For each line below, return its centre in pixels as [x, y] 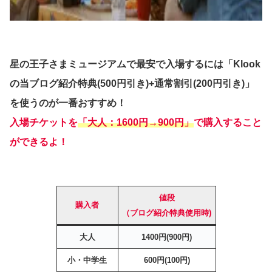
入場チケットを [44, 123]
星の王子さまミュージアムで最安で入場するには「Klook [135, 64]
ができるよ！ [39, 142]
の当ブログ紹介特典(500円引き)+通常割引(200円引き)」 [132, 84]
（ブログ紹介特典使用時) [167, 213]
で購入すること [228, 123]
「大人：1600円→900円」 [136, 123]
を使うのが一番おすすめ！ [68, 103]
